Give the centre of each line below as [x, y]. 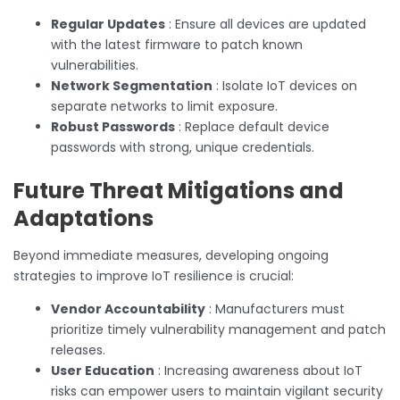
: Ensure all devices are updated [266, 24]
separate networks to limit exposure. [164, 106]
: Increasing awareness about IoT [258, 370]
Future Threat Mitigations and [179, 190]
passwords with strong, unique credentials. [183, 147]
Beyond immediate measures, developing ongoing [171, 255]
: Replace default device [252, 126]
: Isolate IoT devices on [285, 85]
